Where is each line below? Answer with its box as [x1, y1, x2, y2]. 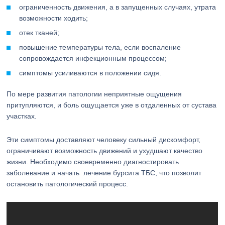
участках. [7, 112, 37, 120]
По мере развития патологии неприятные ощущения [7, 90, 182, 98]
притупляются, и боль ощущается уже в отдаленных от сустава [7, 101, 217, 109]
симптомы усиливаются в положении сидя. [19, 69, 162, 77]
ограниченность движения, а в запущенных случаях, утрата [19, 3, 216, 11]
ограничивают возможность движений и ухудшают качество [7, 147, 203, 155]
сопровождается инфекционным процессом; [19, 54, 167, 62]
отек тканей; [19, 29, 60, 37]
